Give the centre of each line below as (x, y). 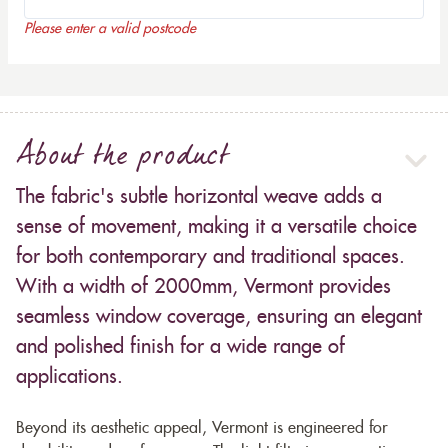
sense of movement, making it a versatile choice (216, 227)
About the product (122, 159)
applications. (69, 377)
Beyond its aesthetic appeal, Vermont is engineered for (202, 428)
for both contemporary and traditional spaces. (210, 257)
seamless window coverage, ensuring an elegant (219, 317)
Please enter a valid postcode (110, 29)
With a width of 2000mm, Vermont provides (203, 287)
